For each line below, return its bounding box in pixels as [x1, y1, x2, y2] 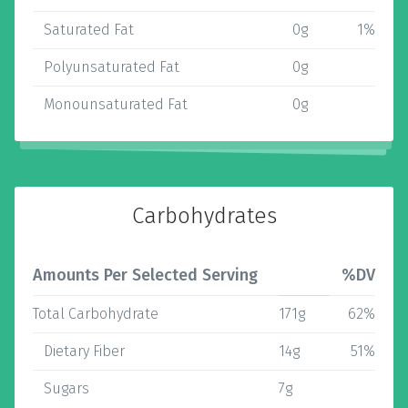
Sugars [33, 380, 89, 397]
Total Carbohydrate [33, 305, 158, 322]
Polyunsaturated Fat [33, 58, 179, 76]
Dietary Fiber [33, 342, 125, 360]
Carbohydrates [131, 203, 277, 229]
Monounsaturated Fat [33, 96, 188, 113]
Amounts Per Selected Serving [33, 265, 258, 285]
